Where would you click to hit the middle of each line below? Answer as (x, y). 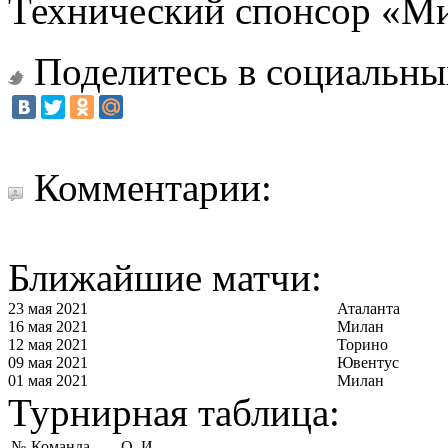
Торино (362, 344)
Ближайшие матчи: (165, 277)
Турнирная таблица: (174, 412)
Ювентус (368, 362)
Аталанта (368, 308)
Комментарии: (153, 187)
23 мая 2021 (48, 308)
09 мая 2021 (48, 362)
